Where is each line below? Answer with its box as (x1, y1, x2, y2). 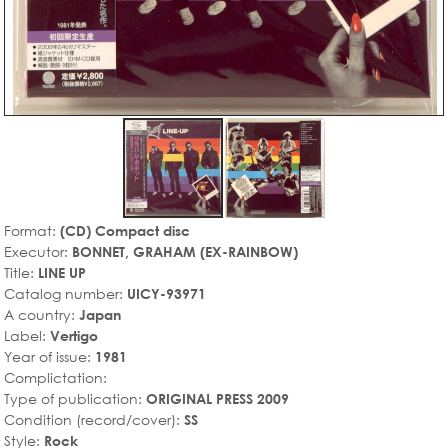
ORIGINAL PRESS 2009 (146, 389, 289, 407)
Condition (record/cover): (4, 410, 184, 428)
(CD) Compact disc (60, 221, 190, 239)
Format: (4, 221, 60, 239)
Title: (4, 263, 38, 281)
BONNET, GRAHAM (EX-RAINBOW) (72, 242, 298, 260)
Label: (4, 326, 50, 344)
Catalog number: (4, 284, 127, 302)
